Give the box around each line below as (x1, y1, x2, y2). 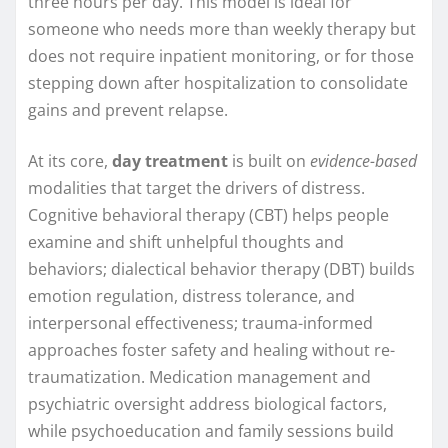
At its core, (28, 149, 112, 172)
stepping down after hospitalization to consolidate (28, 71, 408, 94)
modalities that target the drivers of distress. (28, 176, 365, 199)
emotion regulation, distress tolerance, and (28, 284, 355, 307)
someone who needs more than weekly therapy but (28, 17, 416, 40)
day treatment (112, 149, 228, 172)
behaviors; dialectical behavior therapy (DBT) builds (28, 257, 415, 280)
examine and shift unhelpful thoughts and (28, 230, 344, 253)
